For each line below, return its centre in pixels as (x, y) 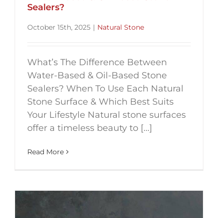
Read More (45, 152)
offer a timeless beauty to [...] (90, 128)
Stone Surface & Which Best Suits (100, 102)
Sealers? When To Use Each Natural (105, 89)
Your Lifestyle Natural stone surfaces (107, 115)
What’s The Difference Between (97, 63)
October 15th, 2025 (59, 27)
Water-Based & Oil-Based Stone (97, 76)
